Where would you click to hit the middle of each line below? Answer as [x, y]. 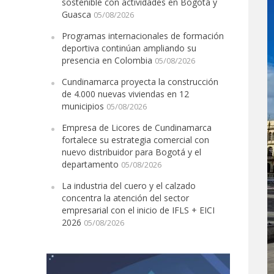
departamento [90, 164]
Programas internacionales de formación [143, 36]
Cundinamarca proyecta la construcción [140, 82]
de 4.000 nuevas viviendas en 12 [125, 94]
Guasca [76, 14]
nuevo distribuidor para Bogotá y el [131, 152]
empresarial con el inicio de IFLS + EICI [138, 210]
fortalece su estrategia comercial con [135, 140]
